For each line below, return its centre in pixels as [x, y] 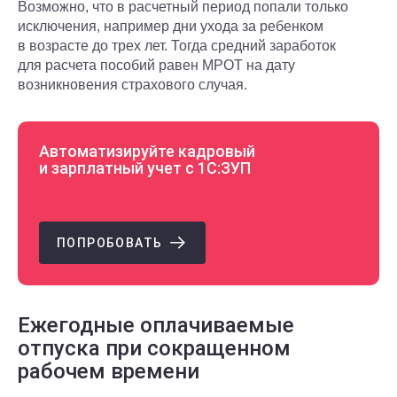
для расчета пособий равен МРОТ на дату [156, 65]
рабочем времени [109, 371]
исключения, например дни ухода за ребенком [171, 26]
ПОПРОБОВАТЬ [112, 243]
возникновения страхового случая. [132, 85]
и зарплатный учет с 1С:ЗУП [145, 168]
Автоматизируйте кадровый [147, 151]
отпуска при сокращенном [154, 348]
